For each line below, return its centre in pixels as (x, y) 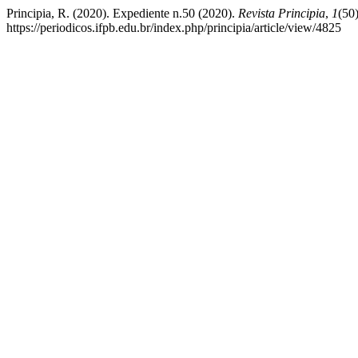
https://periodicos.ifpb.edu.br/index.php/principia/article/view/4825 (174, 28)
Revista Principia (282, 13)
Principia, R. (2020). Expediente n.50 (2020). (122, 13)
